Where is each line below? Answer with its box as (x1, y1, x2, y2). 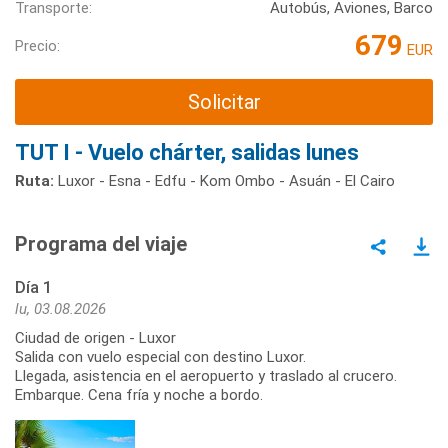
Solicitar (187, 90, 261, 115)
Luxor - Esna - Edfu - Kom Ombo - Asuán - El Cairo (54, 171, 395, 190)
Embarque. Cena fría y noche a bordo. (15, 385, 263, 404)
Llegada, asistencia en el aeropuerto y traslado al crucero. (15, 366, 397, 385)
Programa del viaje (15, 231, 187, 256)
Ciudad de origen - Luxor (15, 328, 176, 347)
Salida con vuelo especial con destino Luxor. (15, 347, 306, 366)
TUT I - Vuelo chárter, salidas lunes (15, 139, 359, 165)
